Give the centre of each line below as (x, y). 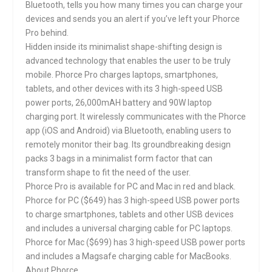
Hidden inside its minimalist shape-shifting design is (124, 47)
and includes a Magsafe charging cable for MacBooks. (129, 257)
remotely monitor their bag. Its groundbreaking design (128, 145)
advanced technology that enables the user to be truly (128, 61)
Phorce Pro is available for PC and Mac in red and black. (131, 187)
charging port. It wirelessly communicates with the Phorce (136, 117)
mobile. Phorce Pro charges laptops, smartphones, (122, 75)
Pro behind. (47, 33)
